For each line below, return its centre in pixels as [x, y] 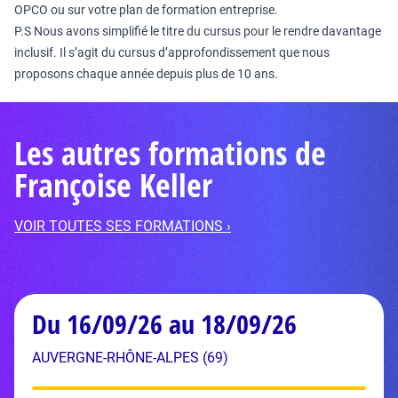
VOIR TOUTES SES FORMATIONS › [123, 226]
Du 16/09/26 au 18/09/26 [164, 324]
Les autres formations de [170, 153]
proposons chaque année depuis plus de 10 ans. [146, 74]
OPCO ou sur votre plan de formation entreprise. [146, 10]
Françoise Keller [113, 185]
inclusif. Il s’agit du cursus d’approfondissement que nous [172, 52]
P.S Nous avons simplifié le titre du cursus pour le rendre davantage [198, 31]
